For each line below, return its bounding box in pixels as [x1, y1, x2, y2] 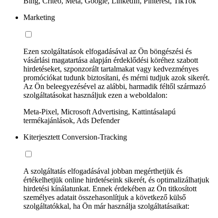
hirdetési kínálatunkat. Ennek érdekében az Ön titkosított [23, 184, 197, 193]
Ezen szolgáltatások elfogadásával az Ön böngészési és [23, 47, 192, 55]
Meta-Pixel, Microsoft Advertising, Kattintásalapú [23, 107, 176, 116]
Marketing [23, 13, 55, 21]
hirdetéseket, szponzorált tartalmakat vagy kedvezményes [23, 64, 199, 73]
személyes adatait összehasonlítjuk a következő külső [23, 193, 186, 201]
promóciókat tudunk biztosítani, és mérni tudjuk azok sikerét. [23, 73, 210, 82]
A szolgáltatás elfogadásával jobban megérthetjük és [23, 166, 182, 175]
